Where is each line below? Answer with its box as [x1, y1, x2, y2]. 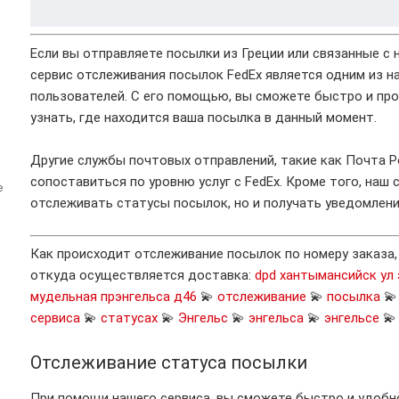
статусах [101, 310, 158, 326]
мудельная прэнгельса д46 [30, 289, 197, 305]
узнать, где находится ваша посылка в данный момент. [30, 109, 377, 126]
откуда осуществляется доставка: [30, 267, 255, 283]
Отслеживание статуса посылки [30, 352, 307, 373]
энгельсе [324, 310, 379, 326]
